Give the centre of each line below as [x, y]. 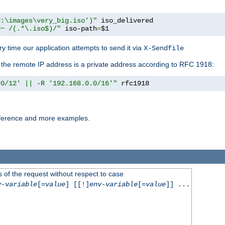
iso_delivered [125, 21]
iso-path [79, 29]
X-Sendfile [164, 48]
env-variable [113, 184]
